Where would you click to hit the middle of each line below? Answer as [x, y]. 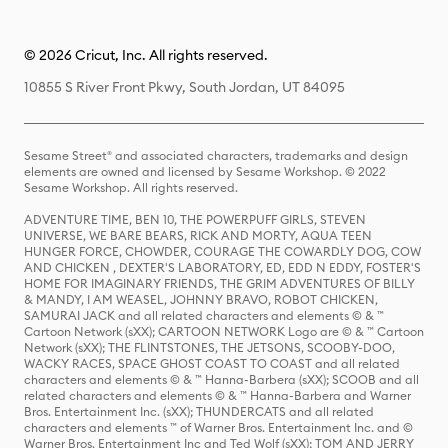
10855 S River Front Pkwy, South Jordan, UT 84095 [184, 87]
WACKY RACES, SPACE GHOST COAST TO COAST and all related [212, 363]
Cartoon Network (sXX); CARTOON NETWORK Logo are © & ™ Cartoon [224, 331]
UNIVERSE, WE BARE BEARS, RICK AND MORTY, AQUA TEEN [198, 235]
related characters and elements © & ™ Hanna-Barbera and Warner [217, 395]
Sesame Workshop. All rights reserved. [131, 187]
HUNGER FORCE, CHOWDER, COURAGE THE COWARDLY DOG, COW [222, 251]
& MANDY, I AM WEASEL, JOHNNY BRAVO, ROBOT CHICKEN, [201, 299]
